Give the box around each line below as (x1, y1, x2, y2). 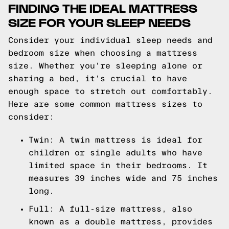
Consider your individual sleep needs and (8, 36, 213, 44)
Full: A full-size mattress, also (29, 204, 192, 213)
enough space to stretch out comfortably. (8, 87, 213, 96)
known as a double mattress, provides (29, 217, 213, 226)
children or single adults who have (29, 148, 202, 157)
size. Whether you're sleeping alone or (8, 61, 202, 70)
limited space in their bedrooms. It (29, 161, 208, 170)
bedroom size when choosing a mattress (8, 49, 197, 57)
